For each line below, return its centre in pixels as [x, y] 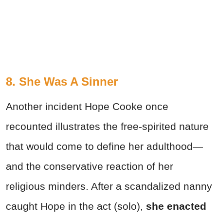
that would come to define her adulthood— [104, 146]
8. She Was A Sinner [62, 81]
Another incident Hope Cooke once [87, 106]
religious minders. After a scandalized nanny [109, 186]
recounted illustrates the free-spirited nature [107, 126]
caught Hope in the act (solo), [76, 206]
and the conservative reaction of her [90, 166]
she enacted [176, 206]
